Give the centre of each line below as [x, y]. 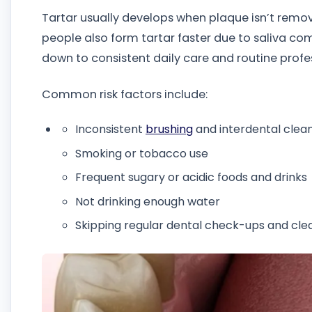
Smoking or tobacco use [142, 153]
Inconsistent [110, 130]
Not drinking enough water [148, 201]
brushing [169, 130]
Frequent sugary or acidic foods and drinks [191, 178]
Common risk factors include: [125, 94]
